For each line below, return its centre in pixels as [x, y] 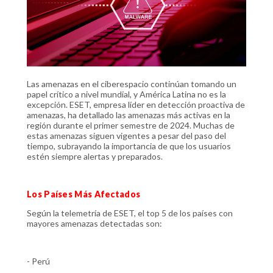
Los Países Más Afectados [84, 194]
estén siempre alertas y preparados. [95, 156]
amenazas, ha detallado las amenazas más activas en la [129, 115]
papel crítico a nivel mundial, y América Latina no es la [126, 94]
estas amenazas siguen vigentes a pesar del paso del [126, 135]
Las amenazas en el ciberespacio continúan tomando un [132, 83]
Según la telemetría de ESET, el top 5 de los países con [130, 213]
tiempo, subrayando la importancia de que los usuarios [129, 146]
